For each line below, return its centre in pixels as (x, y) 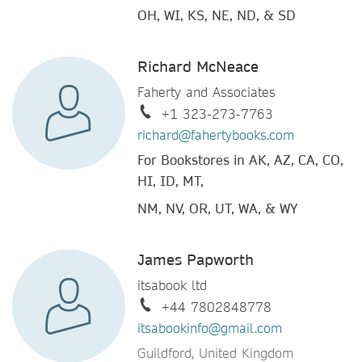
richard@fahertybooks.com (216, 135)
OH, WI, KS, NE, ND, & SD (217, 15)
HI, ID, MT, (173, 181)
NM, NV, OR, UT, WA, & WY (218, 208)
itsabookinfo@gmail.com (210, 328)
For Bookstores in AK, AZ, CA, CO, (240, 160)
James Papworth (196, 260)
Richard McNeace (198, 67)
